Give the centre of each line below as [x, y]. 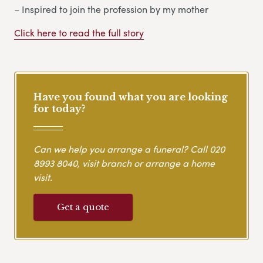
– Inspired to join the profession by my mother [111, 9]
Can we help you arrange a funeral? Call [122, 149]
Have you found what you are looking [131, 97]
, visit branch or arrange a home [146, 163]
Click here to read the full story [79, 33]
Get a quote [83, 207]
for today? [60, 109]
